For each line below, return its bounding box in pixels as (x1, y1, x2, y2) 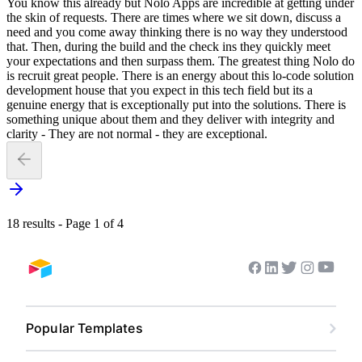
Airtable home (27, 267, 115, 284)
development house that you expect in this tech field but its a (6, 83, 313, 98)
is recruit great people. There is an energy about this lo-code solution (6, 69, 354, 83)
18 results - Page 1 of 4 (6, 217, 124, 231)
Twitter (280, 266, 324, 283)
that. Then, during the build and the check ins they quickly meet (6, 40, 330, 54)
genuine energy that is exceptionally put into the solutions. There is (6, 98, 346, 112)
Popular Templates (26, 320, 143, 337)
